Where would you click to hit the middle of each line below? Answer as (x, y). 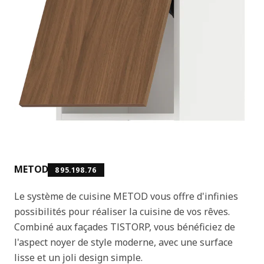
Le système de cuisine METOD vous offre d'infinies (126, 196)
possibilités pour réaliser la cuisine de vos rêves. (122, 211)
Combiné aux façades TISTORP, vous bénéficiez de (125, 227)
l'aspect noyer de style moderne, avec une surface (123, 242)
